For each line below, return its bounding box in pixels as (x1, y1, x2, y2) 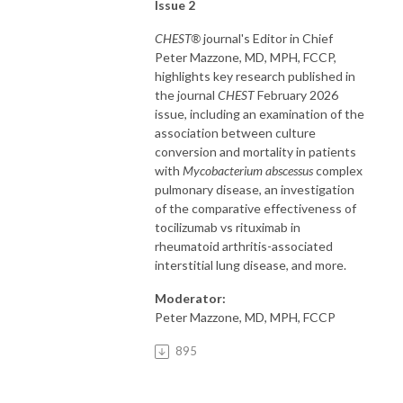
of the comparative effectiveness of (155, 200, 356, 216)
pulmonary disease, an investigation (155, 181, 354, 197)
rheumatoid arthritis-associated (155, 237, 333, 254)
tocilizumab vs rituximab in (155, 219, 300, 235)
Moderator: (155, 290, 226, 306)
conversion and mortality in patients (155, 143, 356, 159)
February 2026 (257, 86, 338, 103)
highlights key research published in (155, 67, 355, 84)
